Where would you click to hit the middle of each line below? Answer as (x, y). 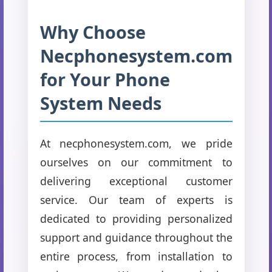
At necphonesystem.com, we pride (136, 143)
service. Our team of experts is (136, 199)
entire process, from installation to (136, 256)
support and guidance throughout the (136, 237)
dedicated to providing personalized (136, 218)
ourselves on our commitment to (136, 162)
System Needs (100, 103)
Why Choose (93, 32)
